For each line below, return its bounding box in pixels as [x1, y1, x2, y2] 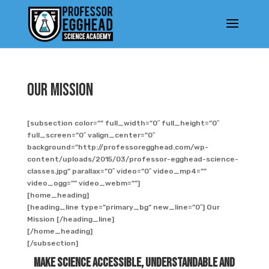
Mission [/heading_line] [26, 215, 114, 223]
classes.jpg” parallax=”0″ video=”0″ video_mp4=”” [26, 167, 207, 175]
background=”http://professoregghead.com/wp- [26, 143, 208, 151]
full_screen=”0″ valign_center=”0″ [26, 131, 155, 139]
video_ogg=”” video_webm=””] [26, 179, 140, 187]
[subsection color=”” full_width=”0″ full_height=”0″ [26, 119, 219, 127]
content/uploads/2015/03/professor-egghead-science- [26, 155, 238, 163]
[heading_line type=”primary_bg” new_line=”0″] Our [26, 203, 220, 211]
